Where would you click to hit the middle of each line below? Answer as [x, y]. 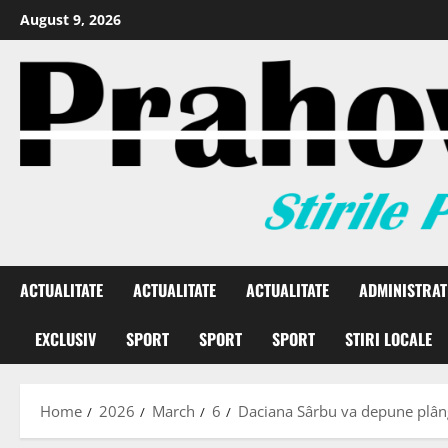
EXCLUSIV [65, 339]
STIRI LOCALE [388, 339]
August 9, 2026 [70, 19]
